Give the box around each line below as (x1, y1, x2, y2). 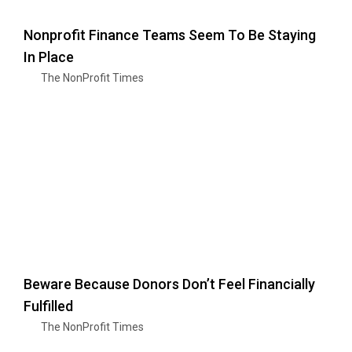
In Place (24, 49, 74, 66)
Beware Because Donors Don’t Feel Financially (24, 276, 315, 293)
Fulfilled (24, 298, 73, 315)
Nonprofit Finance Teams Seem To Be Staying (24, 27, 316, 44)
